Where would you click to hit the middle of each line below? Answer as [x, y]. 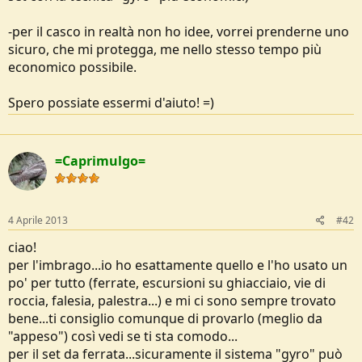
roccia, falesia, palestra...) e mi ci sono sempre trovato [172, 301]
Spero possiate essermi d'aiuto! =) [111, 103]
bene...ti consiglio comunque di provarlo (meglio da [165, 318]
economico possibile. [72, 67]
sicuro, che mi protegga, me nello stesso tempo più [165, 49]
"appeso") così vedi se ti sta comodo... [123, 336]
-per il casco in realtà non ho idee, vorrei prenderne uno [179, 32]
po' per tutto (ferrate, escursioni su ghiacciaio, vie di [167, 283]
